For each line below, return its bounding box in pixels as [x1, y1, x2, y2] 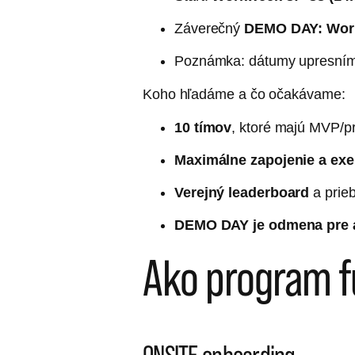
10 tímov [174, 120, 232, 136]
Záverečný [174, 21, 245, 36]
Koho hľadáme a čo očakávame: [143, 86, 349, 102]
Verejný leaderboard [174, 185, 310, 200]
